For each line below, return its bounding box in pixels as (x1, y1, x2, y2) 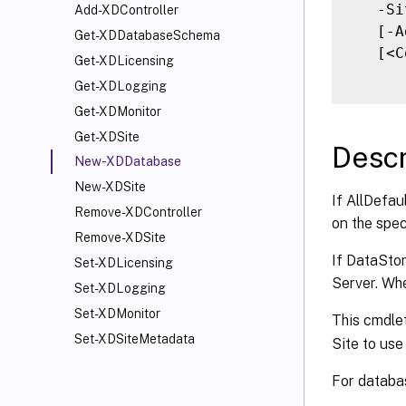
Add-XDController (74, 3, 179, 17)
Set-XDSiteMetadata (74, 332, 195, 346)
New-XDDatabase (74, 154, 181, 169)
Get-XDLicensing (74, 53, 174, 68)
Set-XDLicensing (74, 256, 173, 270)
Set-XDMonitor (74, 306, 160, 321)
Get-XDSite (74, 130, 140, 144)
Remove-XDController (74, 205, 202, 219)
